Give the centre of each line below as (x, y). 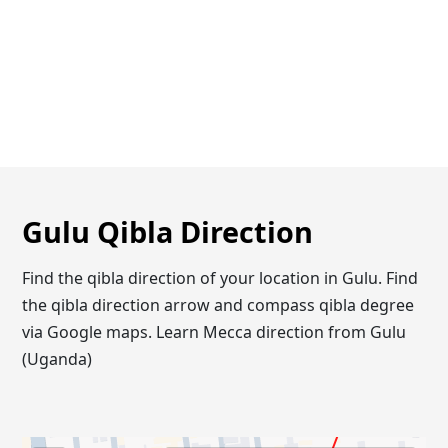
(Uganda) (57, 358)
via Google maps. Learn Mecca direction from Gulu (214, 331)
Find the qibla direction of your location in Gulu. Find (220, 277)
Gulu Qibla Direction (168, 232)
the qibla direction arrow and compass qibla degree (218, 304)
